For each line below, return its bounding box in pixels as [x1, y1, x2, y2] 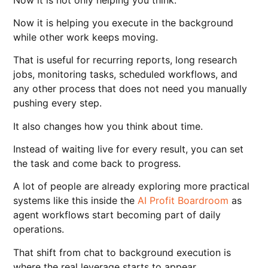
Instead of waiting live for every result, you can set [13, 143, 244, 156]
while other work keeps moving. [13, 31, 159, 43]
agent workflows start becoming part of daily [13, 209, 221, 221]
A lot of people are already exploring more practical [13, 180, 250, 193]
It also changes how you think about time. [13, 120, 203, 132]
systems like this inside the [13, 194, 138, 207]
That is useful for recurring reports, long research [13, 54, 237, 66]
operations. [13, 223, 65, 236]
